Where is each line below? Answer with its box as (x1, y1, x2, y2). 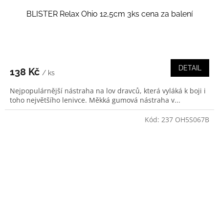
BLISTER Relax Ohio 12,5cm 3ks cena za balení (26, 9, 193, 19)
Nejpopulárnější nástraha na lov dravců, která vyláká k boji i (10, 86, 206, 95)
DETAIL (178, 64, 201, 72)
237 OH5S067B (161, 114, 209, 124)
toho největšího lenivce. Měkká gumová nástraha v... (10, 95, 180, 105)
